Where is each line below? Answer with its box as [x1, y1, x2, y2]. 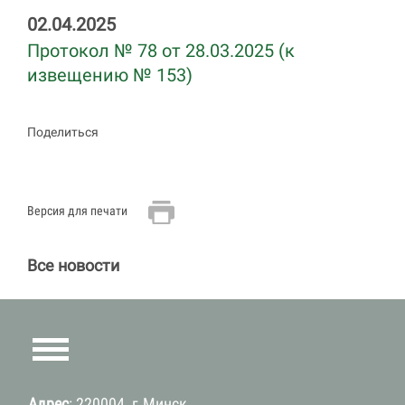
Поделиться [27, 124, 99, 139]
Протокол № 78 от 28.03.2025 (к [27, 40, 295, 62]
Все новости [27, 256, 119, 276]
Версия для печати [27, 203, 127, 219]
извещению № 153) [27, 64, 193, 87]
